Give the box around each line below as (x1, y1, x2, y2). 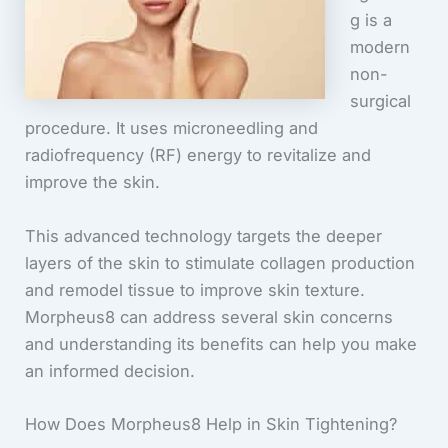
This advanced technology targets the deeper (25, 225, 383, 246)
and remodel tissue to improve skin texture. (25, 279, 366, 300)
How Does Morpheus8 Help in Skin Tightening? (25, 413, 398, 434)
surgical (349, 91, 411, 112)
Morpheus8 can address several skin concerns (25, 306, 394, 327)
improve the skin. (25, 172, 161, 193)
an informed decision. (25, 360, 196, 381)
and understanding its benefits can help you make (25, 333, 418, 354)
